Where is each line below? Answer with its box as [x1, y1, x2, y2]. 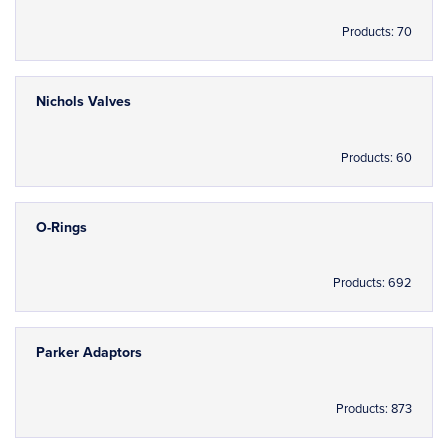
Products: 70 [342, 24, 412, 41]
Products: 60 [341, 149, 412, 166]
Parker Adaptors [36, 344, 142, 362]
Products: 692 [333, 275, 412, 292]
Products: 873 [336, 400, 412, 417]
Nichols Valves [36, 93, 131, 111]
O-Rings [36, 218, 87, 236]
